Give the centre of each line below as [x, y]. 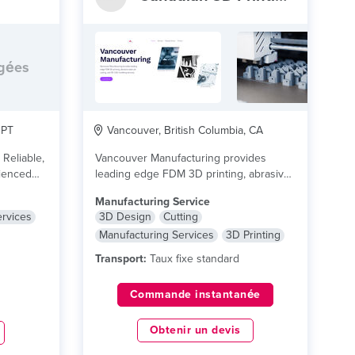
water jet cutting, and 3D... [160, 190]
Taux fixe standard [193, 259]
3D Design [125, 217]
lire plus [244, 190]
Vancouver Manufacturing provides [180, 158]
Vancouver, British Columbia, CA [183, 130]
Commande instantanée [195, 294]
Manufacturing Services [156, 235]
